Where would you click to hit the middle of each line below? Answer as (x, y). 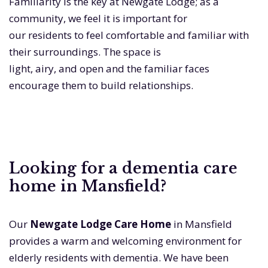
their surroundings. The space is (85, 52)
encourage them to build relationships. (101, 86)
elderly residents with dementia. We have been (119, 258)
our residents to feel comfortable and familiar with (129, 35)
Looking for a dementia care (123, 169)
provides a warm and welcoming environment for (125, 241)
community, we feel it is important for (98, 19)
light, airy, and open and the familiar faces (109, 69)
